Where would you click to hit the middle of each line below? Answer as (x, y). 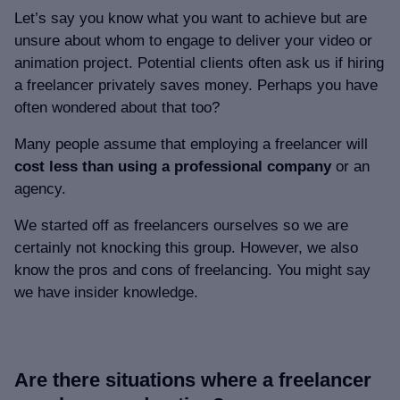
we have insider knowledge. (106, 293)
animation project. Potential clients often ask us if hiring (199, 63)
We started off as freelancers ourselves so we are (181, 226)
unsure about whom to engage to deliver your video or (193, 41)
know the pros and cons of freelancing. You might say (192, 271)
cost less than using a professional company (173, 167)
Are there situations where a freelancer (193, 380)
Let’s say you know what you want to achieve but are (191, 19)
